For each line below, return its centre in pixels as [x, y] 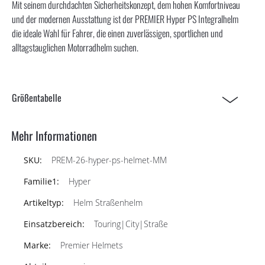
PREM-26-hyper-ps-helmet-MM [109, 160]
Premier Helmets [92, 245]
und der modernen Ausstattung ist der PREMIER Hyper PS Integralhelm [125, 19]
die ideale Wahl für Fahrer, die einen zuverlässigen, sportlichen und [117, 33]
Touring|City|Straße [131, 224]
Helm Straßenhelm [108, 202]
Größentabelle [37, 97]
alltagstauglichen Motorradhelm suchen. [75, 47]
